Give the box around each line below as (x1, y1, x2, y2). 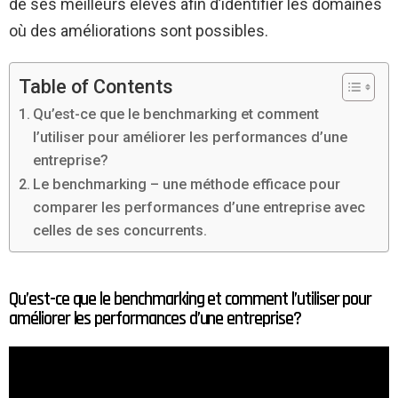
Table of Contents (19, 75, 173, 98)
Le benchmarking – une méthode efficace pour (33, 175, 341, 193)
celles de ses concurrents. (33, 221, 208, 239)
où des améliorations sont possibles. (9, 20, 268, 40)
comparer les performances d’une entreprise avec (33, 198, 366, 216)
